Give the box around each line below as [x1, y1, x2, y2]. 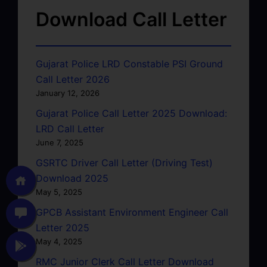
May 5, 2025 [36, 187, 82, 197]
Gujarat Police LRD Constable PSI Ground [36, 57, 223, 70]
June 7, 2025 [36, 137, 83, 147]
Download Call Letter [36, 7, 227, 31]
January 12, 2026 [36, 88, 100, 98]
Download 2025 [36, 172, 108, 184]
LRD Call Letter [36, 122, 104, 135]
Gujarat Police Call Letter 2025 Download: [36, 107, 227, 119]
